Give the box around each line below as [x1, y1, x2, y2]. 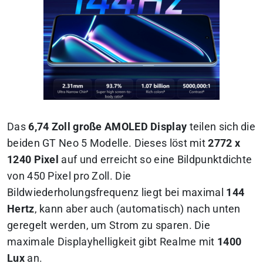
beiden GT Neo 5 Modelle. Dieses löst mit [7, 137, 208, 149]
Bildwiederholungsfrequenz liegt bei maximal [7, 186, 227, 198]
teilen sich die [187, 120, 256, 133]
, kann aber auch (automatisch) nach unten [34, 203, 241, 215]
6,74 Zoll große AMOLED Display [28, 120, 187, 133]
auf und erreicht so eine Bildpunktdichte [59, 153, 252, 166]
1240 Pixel [7, 153, 59, 166]
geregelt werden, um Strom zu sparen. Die [7, 219, 210, 231]
